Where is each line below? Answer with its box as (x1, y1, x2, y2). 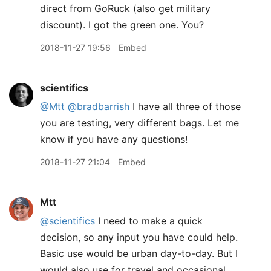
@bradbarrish (68, 100, 129, 113)
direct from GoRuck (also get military (40, 2, 211, 15)
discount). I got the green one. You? (40, 19, 204, 31)
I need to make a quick (95, 215, 203, 227)
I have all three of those (129, 100, 241, 113)
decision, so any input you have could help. (40, 231, 238, 243)
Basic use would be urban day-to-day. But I (40, 247, 238, 260)
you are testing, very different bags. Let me (40, 117, 239, 129)
